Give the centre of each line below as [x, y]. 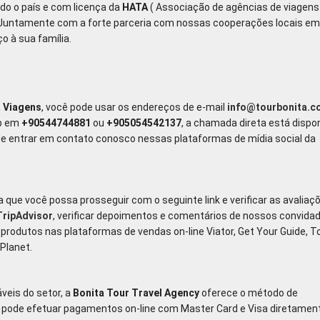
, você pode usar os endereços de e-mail [134, 107]
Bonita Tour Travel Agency [136, 293]
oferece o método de [249, 293]
